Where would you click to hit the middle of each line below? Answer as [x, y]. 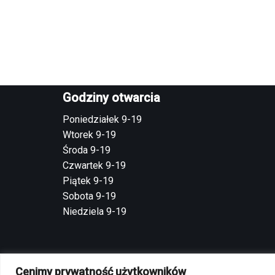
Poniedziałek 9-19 [102, 119]
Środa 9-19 [87, 150]
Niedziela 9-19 [95, 211]
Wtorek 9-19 [89, 135]
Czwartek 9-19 [94, 165]
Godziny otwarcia [111, 98]
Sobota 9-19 [89, 196]
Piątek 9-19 [88, 181]
